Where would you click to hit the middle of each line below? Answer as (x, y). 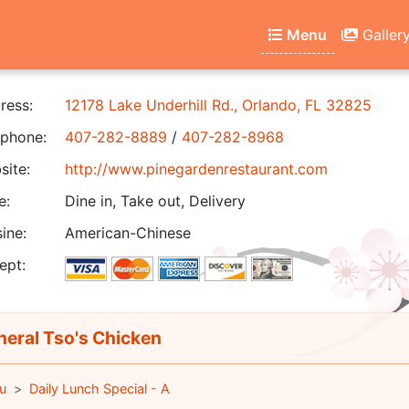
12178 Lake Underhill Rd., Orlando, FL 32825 (218, 105)
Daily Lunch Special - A (99, 388)
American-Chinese (128, 233)
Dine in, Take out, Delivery (155, 201)
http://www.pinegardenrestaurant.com (196, 169)
